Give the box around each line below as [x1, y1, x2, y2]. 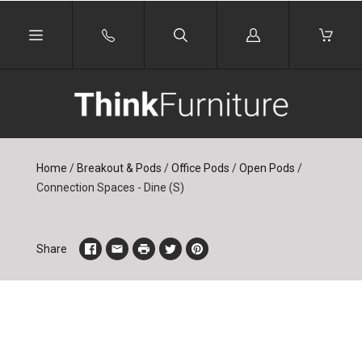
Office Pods [170, 162, 229, 175]
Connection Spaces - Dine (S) [36, 181, 184, 194]
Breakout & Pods [76, 162, 162, 175]
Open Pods [238, 162, 295, 175]
